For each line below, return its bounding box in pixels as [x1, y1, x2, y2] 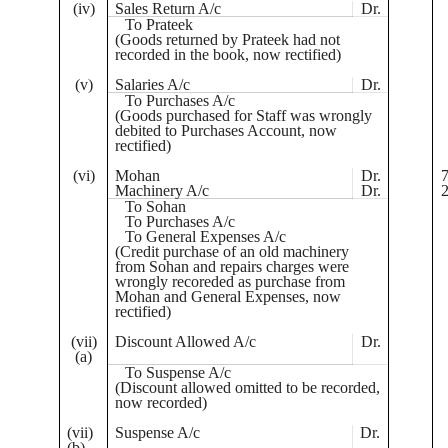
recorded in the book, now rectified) [115, 46, 342, 63]
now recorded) [115, 394, 208, 411]
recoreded [172, 273, 235, 290]
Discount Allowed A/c [115, 333, 257, 350]
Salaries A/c [115, 76, 191, 93]
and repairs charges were [189, 258, 350, 275]
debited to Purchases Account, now [115, 122, 338, 139]
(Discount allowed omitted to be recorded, [115, 379, 381, 396]
